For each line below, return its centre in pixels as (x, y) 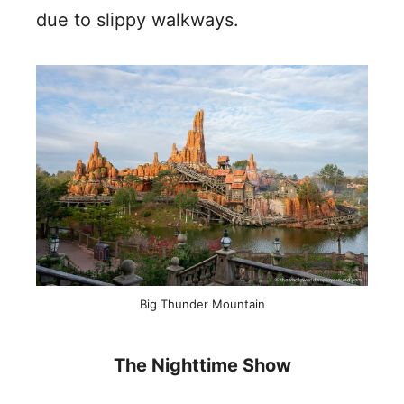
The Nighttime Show (202, 365)
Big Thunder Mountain (202, 303)
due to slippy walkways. (138, 20)
